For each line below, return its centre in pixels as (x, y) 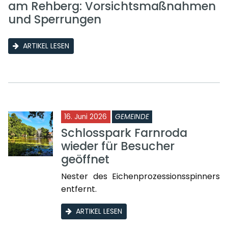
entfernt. (79, 189)
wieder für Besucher (118, 146)
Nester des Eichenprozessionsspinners (140, 176)
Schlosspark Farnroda (124, 133)
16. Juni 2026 (85, 117)
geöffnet (85, 159)
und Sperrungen (55, 19)
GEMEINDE (132, 117)
